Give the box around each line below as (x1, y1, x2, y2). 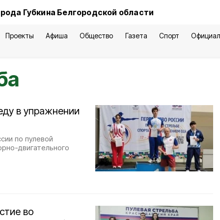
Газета (125, 31, 147, 40)
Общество (80, 31, 113, 40)
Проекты (5, 31, 34, 40)
